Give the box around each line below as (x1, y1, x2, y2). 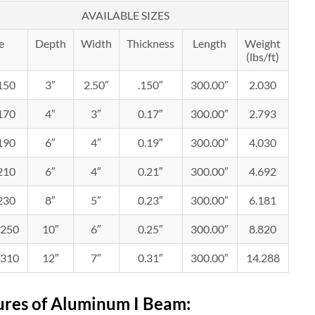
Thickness (127, 37, 175, 50)
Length (193, 37, 227, 50)
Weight (245, 37, 281, 50)
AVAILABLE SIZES (81, 8, 169, 22)
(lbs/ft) (246, 50, 280, 63)
